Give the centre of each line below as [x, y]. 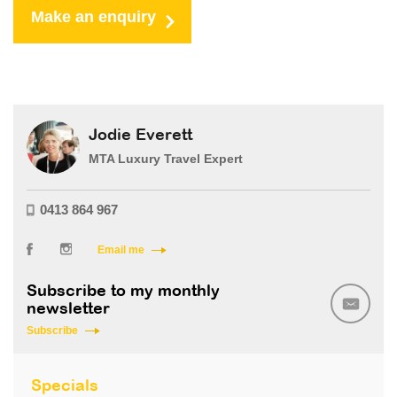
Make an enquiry [93, 16]
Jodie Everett [140, 136]
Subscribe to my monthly [123, 292]
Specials [65, 386]
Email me [121, 249]
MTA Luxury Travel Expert [166, 158]
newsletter [68, 309]
